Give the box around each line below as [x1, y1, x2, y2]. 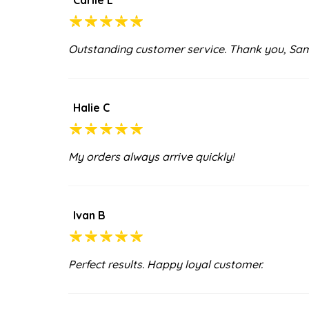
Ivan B [73, 208, 106, 222]
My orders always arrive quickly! [68, 149, 234, 163]
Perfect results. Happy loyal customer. [68, 257, 263, 271]
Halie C [73, 100, 110, 114]
